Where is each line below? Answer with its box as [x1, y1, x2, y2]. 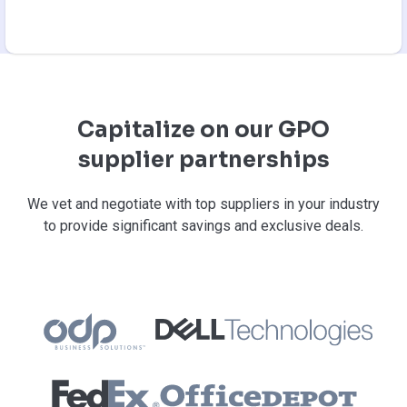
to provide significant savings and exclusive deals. [44, 216, 363, 234]
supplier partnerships [77, 145, 330, 174]
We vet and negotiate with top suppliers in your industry [27, 194, 380, 213]
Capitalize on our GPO [77, 115, 330, 144]
